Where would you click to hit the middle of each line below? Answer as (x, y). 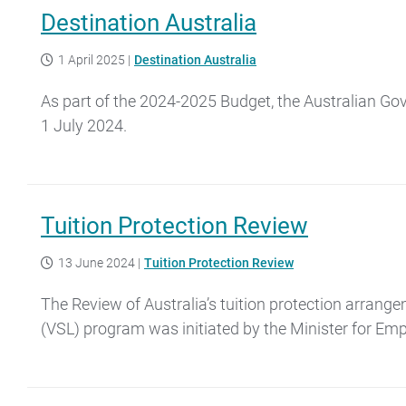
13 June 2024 (97, 262)
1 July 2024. (84, 125)
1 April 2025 (92, 59)
